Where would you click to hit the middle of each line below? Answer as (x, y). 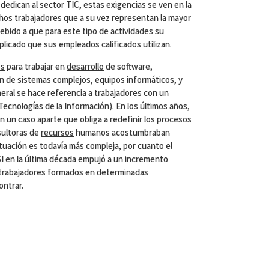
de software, (128, 66)
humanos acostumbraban (122, 132)
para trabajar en (36, 66)
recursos (57, 132)
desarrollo (85, 66)
